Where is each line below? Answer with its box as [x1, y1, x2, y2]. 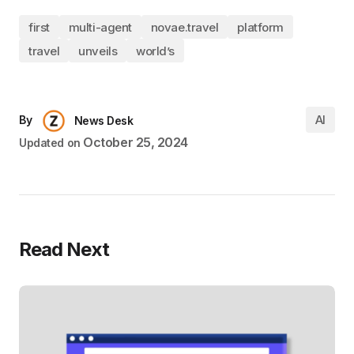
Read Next [19, 238, 110, 262]
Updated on [19, 136, 81, 150]
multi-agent [68, 19, 132, 35]
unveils [78, 43, 118, 58]
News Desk [73, 114, 134, 128]
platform [237, 19, 284, 35]
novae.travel [150, 19, 219, 35]
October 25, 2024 [83, 134, 188, 151]
